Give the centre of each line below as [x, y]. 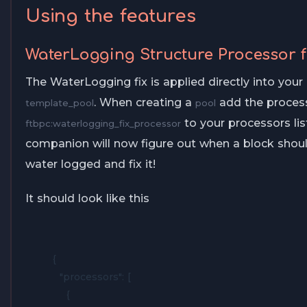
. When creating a [145, 103]
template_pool [60, 103]
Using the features [111, 17]
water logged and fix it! [90, 164]
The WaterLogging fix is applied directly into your [164, 82]
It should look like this [87, 199]
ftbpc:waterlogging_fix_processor [103, 124]
